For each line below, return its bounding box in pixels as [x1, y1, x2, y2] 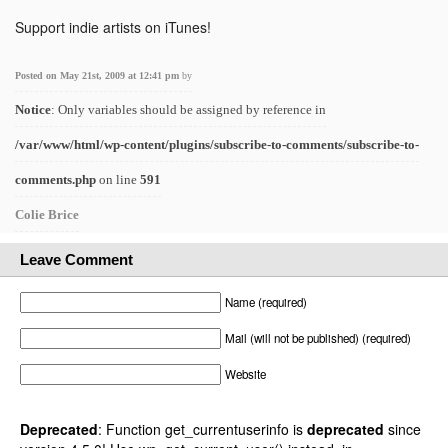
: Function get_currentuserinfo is [98, 419, 307, 439]
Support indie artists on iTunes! [15, 17, 211, 37]
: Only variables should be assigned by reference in [51, 102, 326, 117]
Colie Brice [15, 207, 79, 222]
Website [225, 366, 266, 382]
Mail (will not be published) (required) [225, 330, 411, 346]
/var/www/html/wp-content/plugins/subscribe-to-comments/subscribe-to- [15, 137, 419, 152]
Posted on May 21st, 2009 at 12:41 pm [15, 70, 182, 81]
